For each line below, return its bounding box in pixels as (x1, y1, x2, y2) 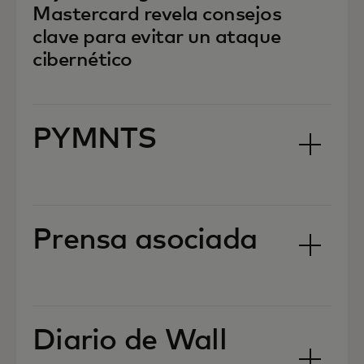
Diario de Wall (32, 327, 227, 356)
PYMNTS (32, 125, 157, 154)
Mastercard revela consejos (32, 5, 282, 24)
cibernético (32, 50, 132, 70)
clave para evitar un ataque (32, 28, 281, 47)
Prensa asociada (32, 226, 258, 255)
